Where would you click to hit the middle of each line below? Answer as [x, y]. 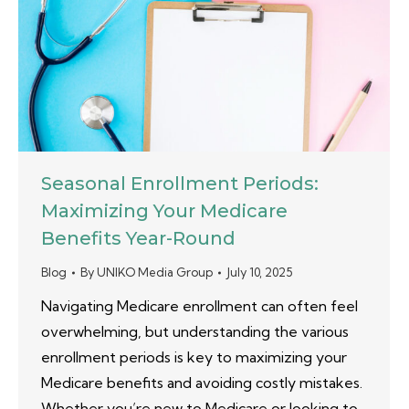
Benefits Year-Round [138, 239]
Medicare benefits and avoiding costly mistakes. [202, 383]
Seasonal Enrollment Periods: [180, 184]
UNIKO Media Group [155, 273]
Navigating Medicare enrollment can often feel [199, 306]
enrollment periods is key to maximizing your [194, 357]
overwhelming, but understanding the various [195, 332]
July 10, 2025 [259, 273]
